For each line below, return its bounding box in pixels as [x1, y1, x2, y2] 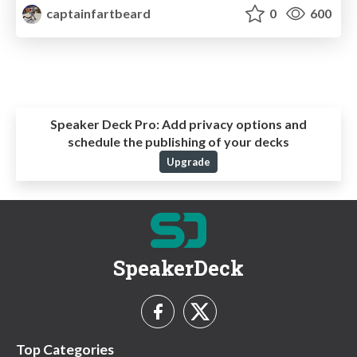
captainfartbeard [44, 5, 151, 21]
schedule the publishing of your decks [68, 133, 289, 149]
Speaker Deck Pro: [50, 116, 159, 131]
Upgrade [166, 155, 210, 168]
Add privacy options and [159, 116, 307, 131]
